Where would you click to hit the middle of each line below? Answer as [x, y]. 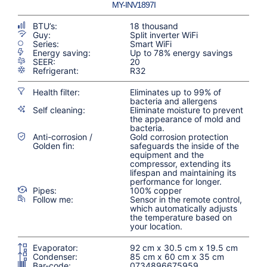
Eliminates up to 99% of [176, 92]
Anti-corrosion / [63, 136]
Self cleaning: [59, 110]
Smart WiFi [151, 44]
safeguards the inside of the [185, 145]
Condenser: [55, 256]
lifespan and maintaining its [183, 172]
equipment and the [167, 154]
